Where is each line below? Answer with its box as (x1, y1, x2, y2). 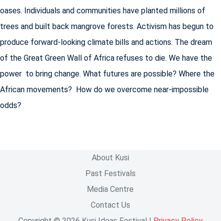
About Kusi (91, 153, 129, 162)
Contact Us (90, 200, 130, 210)
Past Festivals (85, 169, 136, 178)
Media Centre (87, 184, 134, 194)
